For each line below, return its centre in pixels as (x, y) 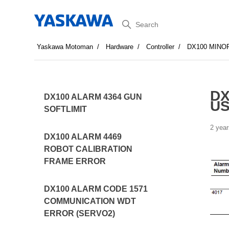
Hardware (120, 47)
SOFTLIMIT (66, 109)
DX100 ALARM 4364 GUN (93, 97)
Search (132, 22)
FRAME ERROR (75, 161)
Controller (161, 47)
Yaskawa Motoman (65, 47)
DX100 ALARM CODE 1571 (96, 189)
